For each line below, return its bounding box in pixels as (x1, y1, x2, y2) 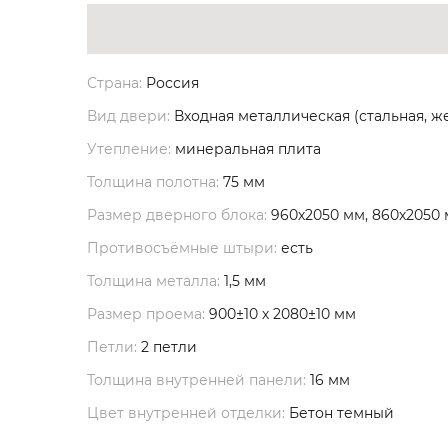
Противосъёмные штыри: (87, 239, 277, 257)
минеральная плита (171, 140, 321, 158)
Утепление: (87, 140, 171, 158)
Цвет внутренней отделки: (87, 404, 285, 422)
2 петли (137, 338, 197, 356)
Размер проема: (87, 305, 205, 323)
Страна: (87, 74, 142, 92)
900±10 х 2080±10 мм (205, 305, 356, 323)
